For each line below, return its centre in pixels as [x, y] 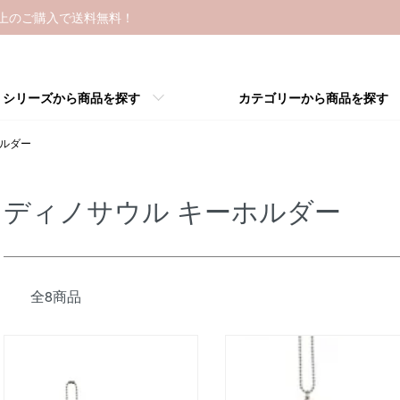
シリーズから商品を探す [71, 97]
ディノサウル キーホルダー [172, 210]
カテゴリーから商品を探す [313, 97]
